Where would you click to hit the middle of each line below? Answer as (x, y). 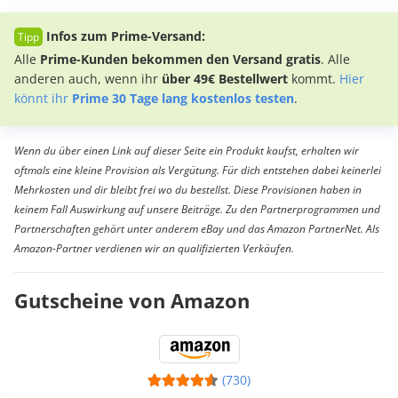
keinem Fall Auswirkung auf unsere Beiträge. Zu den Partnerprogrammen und (197, 210)
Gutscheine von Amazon (132, 301)
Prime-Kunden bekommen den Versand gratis (180, 60)
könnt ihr (43, 99)
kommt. (314, 79)
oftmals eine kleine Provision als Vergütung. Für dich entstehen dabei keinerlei (198, 171)
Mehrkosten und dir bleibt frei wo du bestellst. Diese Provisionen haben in (188, 190)
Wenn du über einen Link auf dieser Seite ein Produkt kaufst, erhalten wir (187, 151)
